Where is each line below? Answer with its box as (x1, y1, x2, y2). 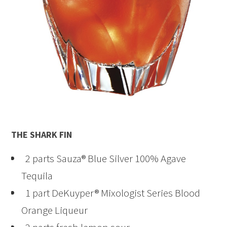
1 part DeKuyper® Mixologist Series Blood (21, 186, 201, 200)
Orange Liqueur (21, 203, 88, 217)
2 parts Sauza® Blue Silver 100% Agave (21, 152, 186, 166)
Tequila (21, 169, 53, 183)
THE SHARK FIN (11, 129, 72, 141)
